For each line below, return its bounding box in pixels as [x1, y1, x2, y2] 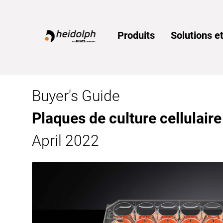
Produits [117, 29, 155, 41]
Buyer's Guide [32, 87, 120, 105]
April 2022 [32, 132, 99, 149]
